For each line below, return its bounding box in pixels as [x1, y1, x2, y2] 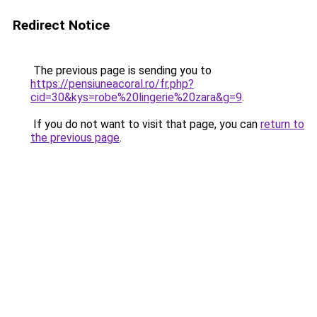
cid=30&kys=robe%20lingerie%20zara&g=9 [30, 91, 242, 104]
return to [260, 117, 304, 131]
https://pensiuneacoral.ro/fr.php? [30, 77, 194, 91]
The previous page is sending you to [30, 64, 212, 77]
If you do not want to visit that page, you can [30, 117, 260, 131]
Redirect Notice [13, 17, 110, 33]
